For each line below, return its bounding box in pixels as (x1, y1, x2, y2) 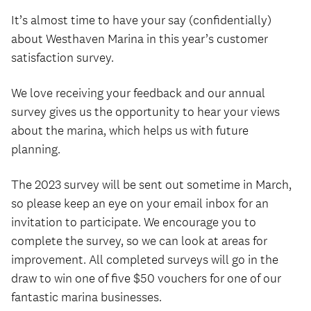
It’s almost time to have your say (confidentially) (11, 12, 271, 28)
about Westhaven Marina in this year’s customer (11, 31, 268, 47)
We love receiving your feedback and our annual (11, 85, 265, 101)
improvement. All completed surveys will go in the (11, 252, 278, 267)
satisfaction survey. (11, 50, 114, 65)
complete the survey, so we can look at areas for (11, 233, 267, 249)
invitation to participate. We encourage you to (11, 215, 256, 230)
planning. (11, 142, 60, 157)
